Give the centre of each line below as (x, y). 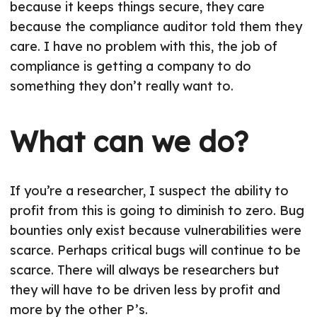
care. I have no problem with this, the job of (144, 47)
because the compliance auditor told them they (156, 27)
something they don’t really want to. (122, 86)
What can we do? (129, 142)
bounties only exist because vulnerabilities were (156, 231)
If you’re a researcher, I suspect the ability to (149, 191)
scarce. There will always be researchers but (145, 270)
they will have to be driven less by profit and (145, 290)
